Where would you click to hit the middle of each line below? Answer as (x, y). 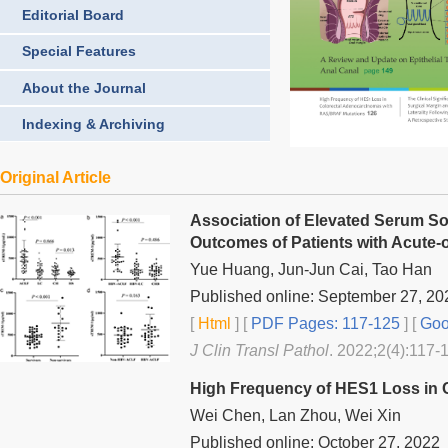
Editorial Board (73, 15)
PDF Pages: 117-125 (323, 323)
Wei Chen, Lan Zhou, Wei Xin (295, 415)
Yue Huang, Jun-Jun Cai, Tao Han (311, 269)
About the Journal (84, 87)
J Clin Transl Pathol (259, 350)
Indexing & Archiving (93, 123)
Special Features (79, 51)
